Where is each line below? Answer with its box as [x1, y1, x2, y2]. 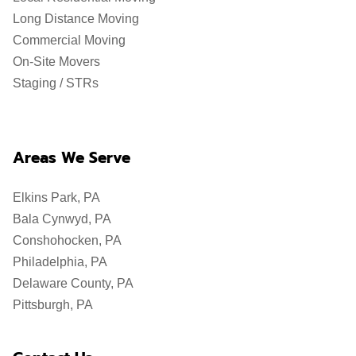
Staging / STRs [13, 76, 99, 90]
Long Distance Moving [13, 12, 139, 25]
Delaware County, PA [13, 277, 133, 290]
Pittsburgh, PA [13, 298, 93, 311]
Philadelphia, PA [13, 255, 107, 269]
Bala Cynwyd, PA [13, 212, 111, 226]
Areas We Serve [13, 146, 130, 169]
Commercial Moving [13, 33, 126, 47]
